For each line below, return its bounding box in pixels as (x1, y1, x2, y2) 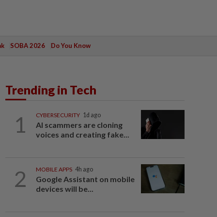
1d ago (82, 111, 101, 119)
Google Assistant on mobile (35, 174, 135, 184)
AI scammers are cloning (35, 120, 123, 129)
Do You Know (50, 42, 91, 49)
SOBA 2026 (10, 42, 45, 49)
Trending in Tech (5, 82, 96, 97)
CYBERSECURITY (35, 111, 80, 119)
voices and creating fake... (35, 130, 129, 139)
